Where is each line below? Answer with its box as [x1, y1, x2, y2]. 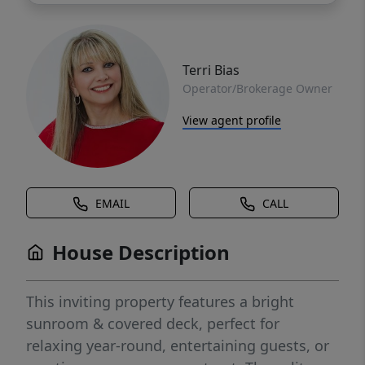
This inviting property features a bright [26, 292, 294, 312]
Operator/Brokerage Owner [182, 80, 332, 96]
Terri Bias [182, 60, 240, 79]
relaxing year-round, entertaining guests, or [26, 336, 329, 356]
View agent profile [182, 112, 281, 128]
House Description [52, 239, 230, 266]
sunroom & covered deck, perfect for [26, 314, 279, 334]
